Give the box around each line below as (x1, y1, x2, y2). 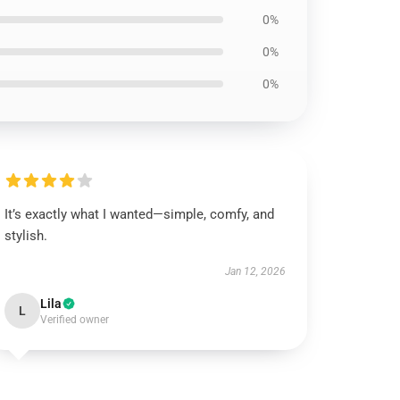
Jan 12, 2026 (224, 265, 286, 278)
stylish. (4, 228, 48, 244)
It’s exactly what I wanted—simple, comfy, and (4, 206, 275, 222)
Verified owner (40, 313, 110, 326)
